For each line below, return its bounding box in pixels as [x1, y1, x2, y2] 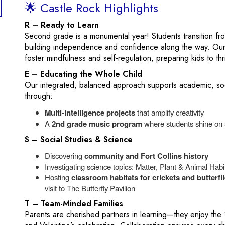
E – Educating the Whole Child [25, 68, 142, 80]
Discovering [45, 150, 84, 161]
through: [25, 90, 53, 102]
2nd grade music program [52, 118, 142, 129]
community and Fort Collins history [84, 150, 208, 161]
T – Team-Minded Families [25, 198, 123, 209]
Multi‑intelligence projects [45, 107, 135, 118]
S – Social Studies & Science [25, 134, 133, 145]
